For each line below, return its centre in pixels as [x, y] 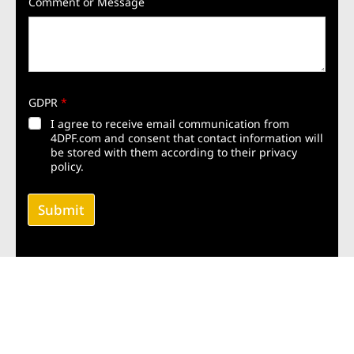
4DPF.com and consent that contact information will [187, 137]
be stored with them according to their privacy [174, 152]
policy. [67, 166]
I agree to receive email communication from [170, 123]
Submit [61, 209]
